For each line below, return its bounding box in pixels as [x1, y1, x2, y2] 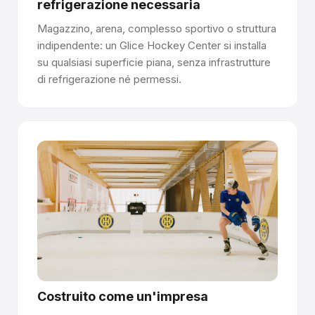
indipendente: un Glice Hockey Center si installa [37, 38, 266, 52]
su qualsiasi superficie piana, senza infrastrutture [37, 55, 271, 69]
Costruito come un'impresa [37, 289, 208, 304]
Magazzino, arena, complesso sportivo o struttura [37, 21, 276, 35]
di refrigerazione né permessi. [37, 72, 181, 86]
